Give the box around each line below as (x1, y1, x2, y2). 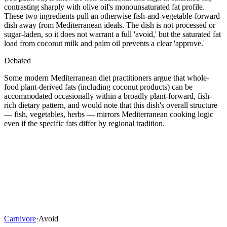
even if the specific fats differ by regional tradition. (4, 119, 165, 128)
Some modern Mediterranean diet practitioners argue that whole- (4, 73, 209, 82)
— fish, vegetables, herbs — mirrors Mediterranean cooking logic (4, 109, 213, 119)
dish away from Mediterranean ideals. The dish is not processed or (4, 20, 215, 29)
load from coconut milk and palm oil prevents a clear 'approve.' (4, 39, 205, 48)
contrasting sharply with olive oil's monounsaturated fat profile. (4, 2, 205, 11)
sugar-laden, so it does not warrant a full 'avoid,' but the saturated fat (4, 29, 221, 39)
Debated (4, 56, 31, 65)
